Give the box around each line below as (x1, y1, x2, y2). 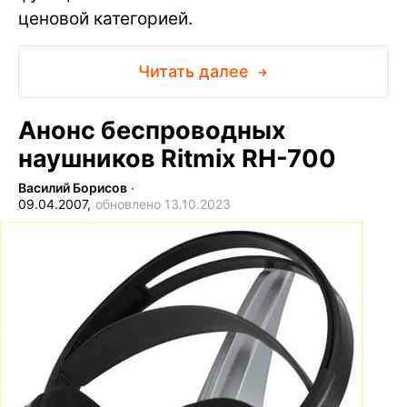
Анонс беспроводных (18, 114, 286, 145)
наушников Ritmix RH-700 (18, 143, 336, 174)
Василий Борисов (18, 179, 127, 195)
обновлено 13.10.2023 (95, 195, 231, 212)
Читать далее (137, 61, 253, 81)
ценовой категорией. (18, 7, 197, 29)
